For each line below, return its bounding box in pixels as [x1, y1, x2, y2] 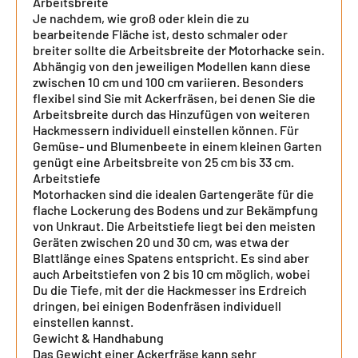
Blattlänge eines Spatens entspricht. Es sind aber [33, 250, 309, 265]
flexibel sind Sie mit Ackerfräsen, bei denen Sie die [33, 90, 316, 105]
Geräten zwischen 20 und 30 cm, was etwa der [33, 234, 289, 249]
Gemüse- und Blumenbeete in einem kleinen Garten [33, 138, 322, 153]
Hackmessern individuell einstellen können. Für [33, 122, 299, 137]
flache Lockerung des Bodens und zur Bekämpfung [33, 202, 318, 217]
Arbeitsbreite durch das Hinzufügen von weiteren [33, 106, 310, 121]
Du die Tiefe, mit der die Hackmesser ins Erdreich [33, 282, 307, 297]
